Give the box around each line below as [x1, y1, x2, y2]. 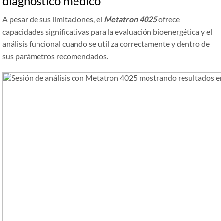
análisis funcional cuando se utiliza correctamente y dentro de [2, 39, 210, 49]
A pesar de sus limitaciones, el [2, 14, 104, 24]
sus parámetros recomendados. [2, 51, 108, 61]
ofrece [157, 14, 180, 24]
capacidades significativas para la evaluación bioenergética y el [2, 27, 212, 37]
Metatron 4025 [104, 14, 157, 24]
